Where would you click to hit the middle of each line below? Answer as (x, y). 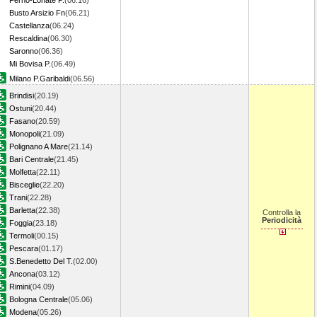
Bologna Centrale (39, 299)
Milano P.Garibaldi (40, 79)
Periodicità (282, 220)
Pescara (24, 248)
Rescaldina (28, 38)
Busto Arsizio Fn (37, 13)
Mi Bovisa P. (30, 64)
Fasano (22, 121)
